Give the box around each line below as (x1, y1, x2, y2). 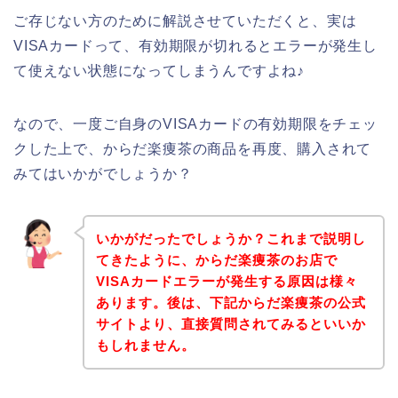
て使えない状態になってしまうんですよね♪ (13, 63, 305, 79)
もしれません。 (95, 337, 195, 353)
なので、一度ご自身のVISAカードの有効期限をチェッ (13, 116, 378, 132)
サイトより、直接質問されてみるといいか (95, 315, 366, 331)
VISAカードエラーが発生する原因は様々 (95, 273, 358, 289)
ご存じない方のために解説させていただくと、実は (13, 13, 357, 29)
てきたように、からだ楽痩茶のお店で (95, 251, 338, 267)
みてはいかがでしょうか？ (13, 166, 193, 182)
